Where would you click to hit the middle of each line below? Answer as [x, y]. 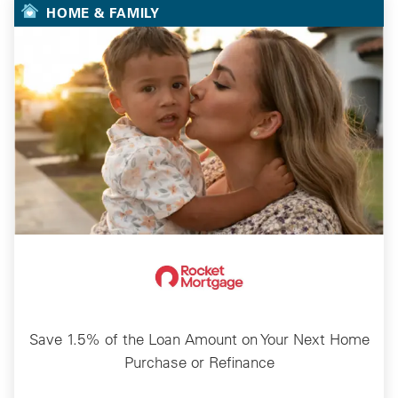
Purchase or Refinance [199, 362]
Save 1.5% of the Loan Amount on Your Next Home [199, 338]
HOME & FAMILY [103, 12]
